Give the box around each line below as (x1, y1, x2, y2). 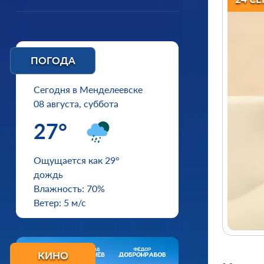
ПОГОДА (30, 54, 75, 67)
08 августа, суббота (34, 98, 118, 109)
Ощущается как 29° (34, 154, 120, 166)
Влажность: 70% (34, 183, 105, 194)
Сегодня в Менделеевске (34, 84, 143, 95)
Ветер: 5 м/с (34, 197, 86, 208)
